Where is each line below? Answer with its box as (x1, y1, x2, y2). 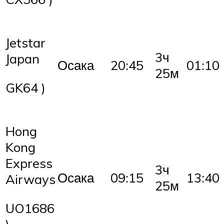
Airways (5, 171, 55, 187)
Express (5, 155, 52, 171)
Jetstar (5, 34, 45, 51)
